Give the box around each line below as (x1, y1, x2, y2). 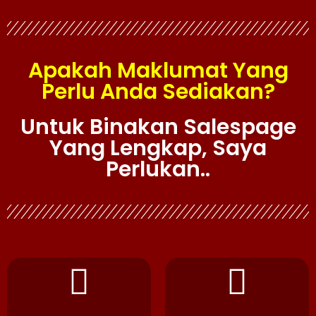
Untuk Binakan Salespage (20, 111, 296, 142)
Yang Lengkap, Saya (49, 133, 267, 163)
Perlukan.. (106, 154, 210, 184)
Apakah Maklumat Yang (28, 55, 288, 85)
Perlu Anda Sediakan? (41, 76, 275, 107)
